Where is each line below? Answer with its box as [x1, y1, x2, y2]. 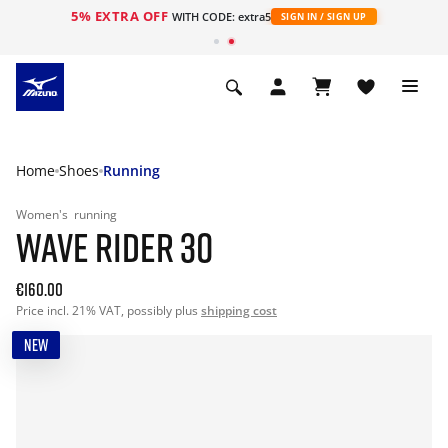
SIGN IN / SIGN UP [280, 10, 367, 23]
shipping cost [201, 302, 277, 319]
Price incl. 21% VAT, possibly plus [16, 302, 201, 319]
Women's [16, 206, 71, 223]
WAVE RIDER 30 [16, 223, 213, 271]
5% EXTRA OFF [71, 7, 172, 25]
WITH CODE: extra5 [171, 9, 271, 24]
